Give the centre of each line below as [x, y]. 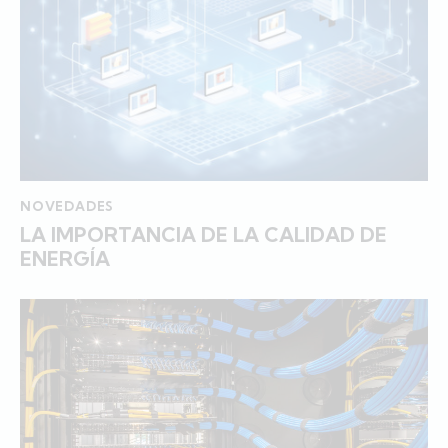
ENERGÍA [65, 258]
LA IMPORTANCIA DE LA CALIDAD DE [203, 234]
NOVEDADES [67, 206]
